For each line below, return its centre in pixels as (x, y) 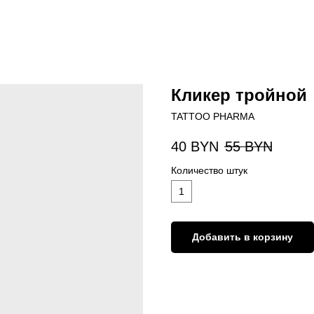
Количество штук (209, 171)
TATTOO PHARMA (213, 116)
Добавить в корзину (243, 237)
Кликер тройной (239, 95)
